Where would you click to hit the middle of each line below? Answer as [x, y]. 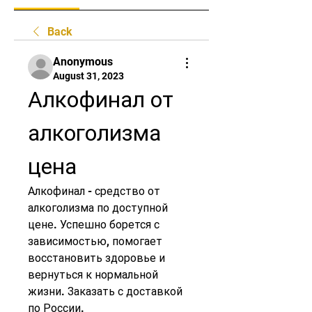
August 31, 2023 [88, 76]
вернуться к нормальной [93, 275]
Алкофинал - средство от [94, 191]
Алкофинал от [101, 100]
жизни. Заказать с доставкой [105, 291]
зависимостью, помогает [95, 241]
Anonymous [83, 62]
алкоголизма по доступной [98, 208]
